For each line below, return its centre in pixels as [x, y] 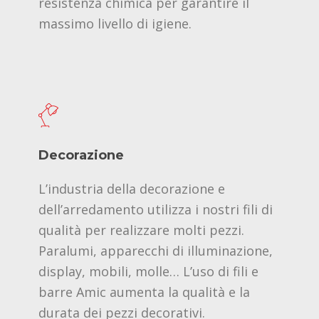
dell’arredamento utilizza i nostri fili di [156, 209]
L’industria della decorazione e [132, 188]
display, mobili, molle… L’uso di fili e [148, 271]
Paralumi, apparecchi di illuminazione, [156, 250]
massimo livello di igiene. [115, 24]
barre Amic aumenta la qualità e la [144, 292]
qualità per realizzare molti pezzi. [141, 230]
